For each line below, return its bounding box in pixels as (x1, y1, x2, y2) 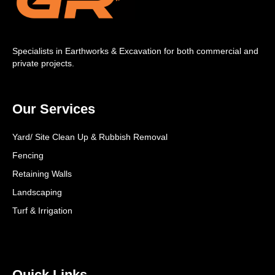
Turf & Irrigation (12, 206, 72, 216)
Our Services (12, 101, 95, 117)
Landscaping (12, 187, 62, 198)
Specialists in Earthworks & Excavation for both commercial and (12, 46, 258, 56)
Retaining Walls (12, 169, 72, 179)
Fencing (12, 150, 44, 161)
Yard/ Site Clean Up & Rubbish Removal (12, 132, 168, 142)
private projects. (12, 58, 74, 69)
